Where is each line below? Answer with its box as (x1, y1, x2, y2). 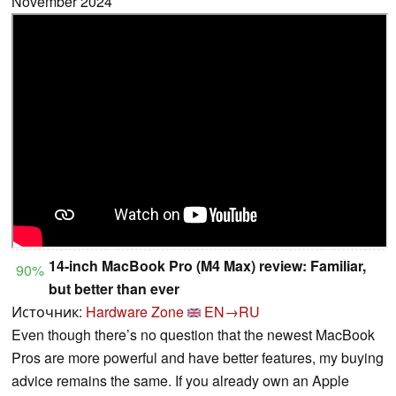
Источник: (11, 301, 86, 323)
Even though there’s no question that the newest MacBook (11, 324, 375, 346)
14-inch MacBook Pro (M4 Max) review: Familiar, (49, 255, 366, 277)
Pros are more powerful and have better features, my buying (11, 347, 384, 369)
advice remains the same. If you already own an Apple (11, 370, 349, 392)
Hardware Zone (86, 301, 184, 323)
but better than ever (49, 278, 179, 300)
